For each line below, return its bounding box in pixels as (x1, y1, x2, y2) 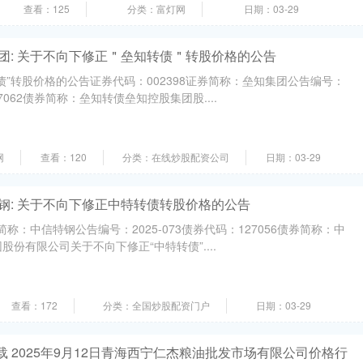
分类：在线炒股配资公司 (122, 150, 229, 164)
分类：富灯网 (127, 2, 186, 15)
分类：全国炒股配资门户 (103, 298, 210, 312)
